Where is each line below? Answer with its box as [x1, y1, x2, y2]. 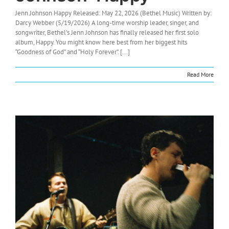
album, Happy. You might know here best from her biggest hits [15, 37, 187, 47]
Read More [187, 70, 214, 78]
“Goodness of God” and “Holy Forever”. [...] [15, 47, 130, 56]
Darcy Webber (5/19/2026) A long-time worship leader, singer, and [15, 18, 199, 27]
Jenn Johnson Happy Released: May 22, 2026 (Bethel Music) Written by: [15, 8, 212, 17]
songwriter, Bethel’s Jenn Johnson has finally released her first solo [15, 28, 199, 37]
